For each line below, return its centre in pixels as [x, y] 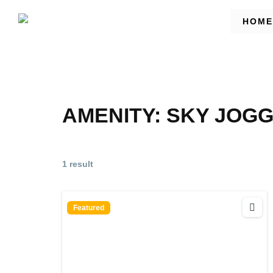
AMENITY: [114, 115]
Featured [89, 208]
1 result [78, 164]
